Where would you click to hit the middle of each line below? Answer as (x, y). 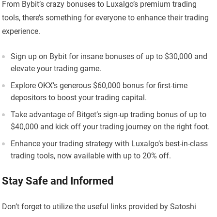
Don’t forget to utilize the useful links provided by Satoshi (99, 207)
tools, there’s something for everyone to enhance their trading (106, 18)
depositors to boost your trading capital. (79, 98)
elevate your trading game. (56, 69)
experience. (21, 31)
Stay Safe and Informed (58, 181)
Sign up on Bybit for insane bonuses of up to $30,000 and (109, 57)
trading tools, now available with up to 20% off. (91, 156)
